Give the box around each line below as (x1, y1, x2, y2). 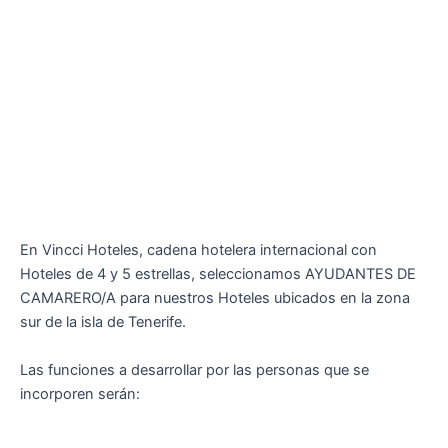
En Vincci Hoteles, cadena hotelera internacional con (20, 241, 377, 260)
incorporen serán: (20, 384, 140, 403)
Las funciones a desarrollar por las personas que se (20, 360, 369, 379)
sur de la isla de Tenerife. (20, 313, 186, 332)
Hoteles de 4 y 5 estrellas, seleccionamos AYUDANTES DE (20, 265, 416, 284)
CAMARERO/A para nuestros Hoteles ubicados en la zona (20, 289, 410, 308)
